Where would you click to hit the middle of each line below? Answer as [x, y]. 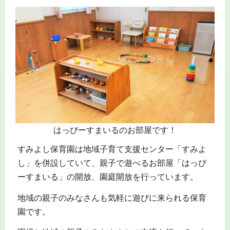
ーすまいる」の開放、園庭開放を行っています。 [108, 177]
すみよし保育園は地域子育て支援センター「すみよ [112, 149]
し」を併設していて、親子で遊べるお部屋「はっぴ [112, 163]
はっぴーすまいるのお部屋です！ [115, 130]
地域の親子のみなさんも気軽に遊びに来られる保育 [112, 198]
